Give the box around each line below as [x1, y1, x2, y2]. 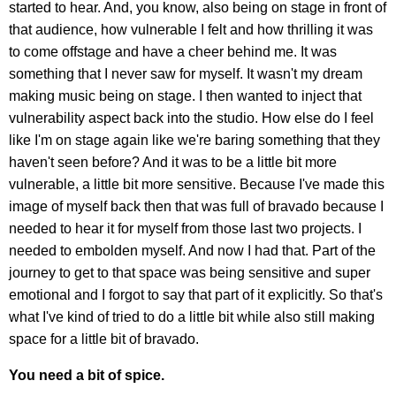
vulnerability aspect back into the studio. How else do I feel [9, 110, 374, 126]
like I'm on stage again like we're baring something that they [9, 133, 380, 148]
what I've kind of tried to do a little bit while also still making [9, 309, 375, 325]
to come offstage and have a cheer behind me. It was [9, 44, 337, 60]
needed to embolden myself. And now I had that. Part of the [9, 243, 376, 259]
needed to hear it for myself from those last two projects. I [9, 221, 362, 237]
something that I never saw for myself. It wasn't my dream [9, 66, 362, 82]
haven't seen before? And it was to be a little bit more [9, 155, 337, 171]
